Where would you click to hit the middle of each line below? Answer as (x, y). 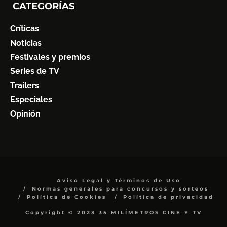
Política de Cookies (67, 197)
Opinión (25, 114)
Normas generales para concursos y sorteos (120, 189)
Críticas (25, 29)
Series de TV (35, 71)
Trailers (25, 86)
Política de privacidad (168, 197)
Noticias (26, 43)
